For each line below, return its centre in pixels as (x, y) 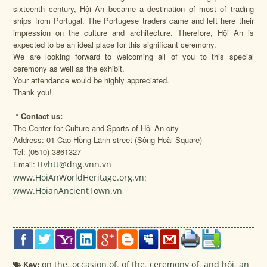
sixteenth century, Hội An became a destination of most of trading (133, 8)
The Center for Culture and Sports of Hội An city (96, 128)
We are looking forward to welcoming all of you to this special (133, 56)
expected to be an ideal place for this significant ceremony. (115, 44)
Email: (26, 164)
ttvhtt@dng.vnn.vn (75, 164)
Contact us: (49, 116)
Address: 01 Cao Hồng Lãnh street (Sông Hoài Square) (108, 139)
